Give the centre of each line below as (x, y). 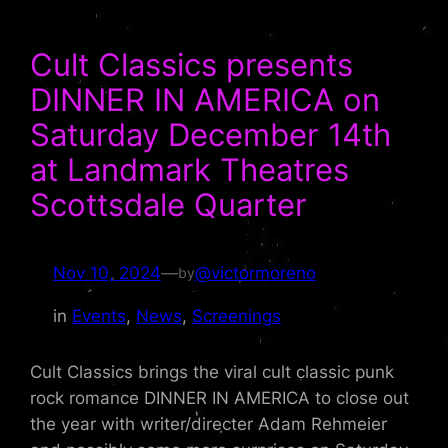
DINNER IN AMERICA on (205, 100)
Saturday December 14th (211, 135)
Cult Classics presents (192, 65)
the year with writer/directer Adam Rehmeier (209, 423)
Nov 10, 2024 (106, 272)
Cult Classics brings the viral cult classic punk (212, 371)
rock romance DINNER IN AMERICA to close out (220, 397)
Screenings (236, 315)
